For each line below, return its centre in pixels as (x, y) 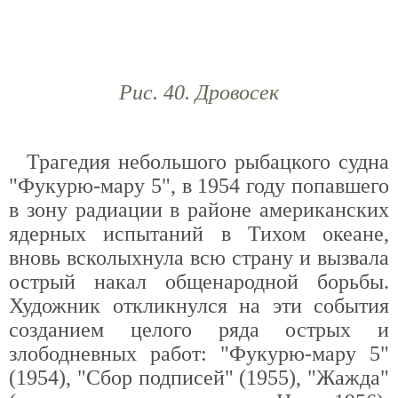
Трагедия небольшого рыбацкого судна (208, 162)
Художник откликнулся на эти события (199, 306)
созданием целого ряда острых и (199, 330)
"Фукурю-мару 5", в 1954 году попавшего (199, 186)
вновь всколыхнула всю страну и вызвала (199, 258)
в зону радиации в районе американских (199, 210)
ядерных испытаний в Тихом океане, (199, 234)
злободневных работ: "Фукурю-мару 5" (199, 354)
